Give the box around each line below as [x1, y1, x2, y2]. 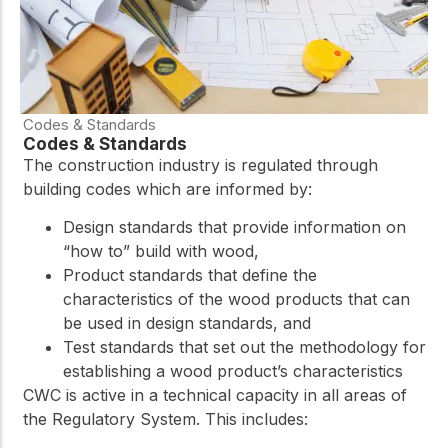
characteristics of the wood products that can [63, 289, 410, 310]
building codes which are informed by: [23, 179, 312, 200]
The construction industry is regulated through [23, 155, 378, 176]
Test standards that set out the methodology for [63, 337, 426, 358]
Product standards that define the [63, 265, 317, 286]
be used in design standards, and [63, 313, 311, 334]
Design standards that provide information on [63, 217, 406, 238]
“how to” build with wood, [63, 241, 259, 262]
